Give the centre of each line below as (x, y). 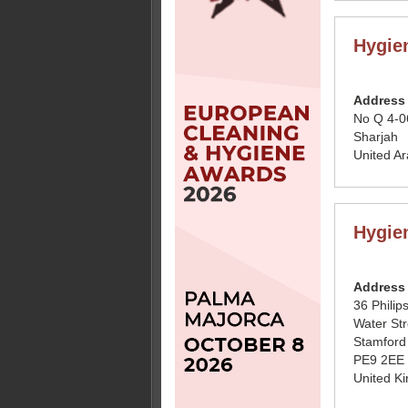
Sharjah (376, 137)
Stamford (380, 342)
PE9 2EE (379, 360)
